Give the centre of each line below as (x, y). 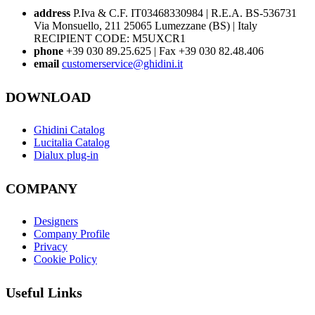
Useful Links (44, 293)
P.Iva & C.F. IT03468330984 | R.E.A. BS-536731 (184, 13)
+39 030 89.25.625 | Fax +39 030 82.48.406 (163, 51)
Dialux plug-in (66, 155)
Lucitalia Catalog (72, 143)
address (52, 13)
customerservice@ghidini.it (122, 64)
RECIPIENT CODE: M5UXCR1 (110, 39)
